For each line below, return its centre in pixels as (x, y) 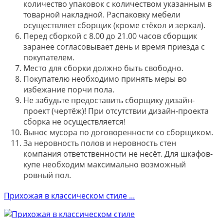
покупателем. (49, 57)
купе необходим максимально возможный (105, 164)
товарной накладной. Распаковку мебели (102, 14)
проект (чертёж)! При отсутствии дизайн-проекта (116, 111)
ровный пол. (47, 175)
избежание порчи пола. (69, 89)
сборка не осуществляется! (74, 121)
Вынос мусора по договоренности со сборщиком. (118, 132)
